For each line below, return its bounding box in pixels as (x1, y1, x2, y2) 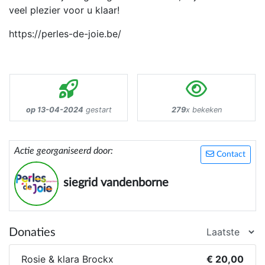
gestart (83, 105, 112, 115)
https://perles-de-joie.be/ (9, 28, 124, 40)
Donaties (9, 227, 56, 239)
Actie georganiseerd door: (14, 146, 113, 156)
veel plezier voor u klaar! (9, 4, 119, 17)
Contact (214, 150, 245, 159)
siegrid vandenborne (63, 177, 169, 189)
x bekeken (185, 105, 222, 115)
